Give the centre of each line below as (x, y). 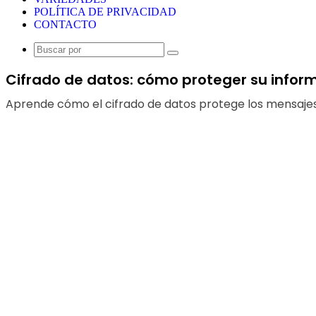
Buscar (187, 57)
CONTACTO (65, 24)
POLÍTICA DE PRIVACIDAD (105, 12)
